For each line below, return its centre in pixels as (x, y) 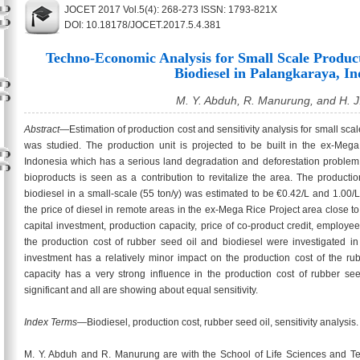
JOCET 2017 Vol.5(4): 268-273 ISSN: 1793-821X (171, 10)
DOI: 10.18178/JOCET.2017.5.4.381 (143, 25)
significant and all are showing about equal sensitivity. (141, 290)
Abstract (42, 129)
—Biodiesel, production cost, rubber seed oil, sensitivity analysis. (218, 322)
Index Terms (51, 322)
